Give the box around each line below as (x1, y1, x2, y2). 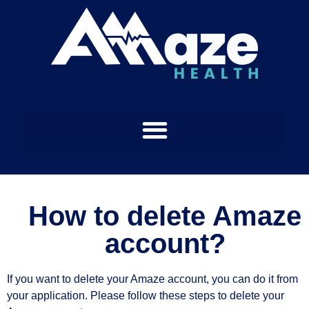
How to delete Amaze (28, 200, 301, 231)
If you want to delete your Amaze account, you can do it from (7, 272, 298, 285)
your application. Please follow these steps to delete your (7, 289, 284, 301)
